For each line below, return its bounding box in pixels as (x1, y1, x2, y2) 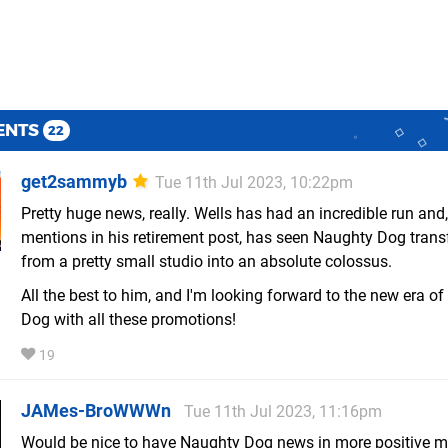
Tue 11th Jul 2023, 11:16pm (184, 402, 382, 422)
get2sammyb (21, 171, 127, 193)
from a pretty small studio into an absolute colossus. (21, 252, 392, 272)
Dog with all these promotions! (21, 310, 236, 330)
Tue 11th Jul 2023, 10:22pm (155, 173, 353, 193)
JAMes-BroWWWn (21, 400, 171, 422)
